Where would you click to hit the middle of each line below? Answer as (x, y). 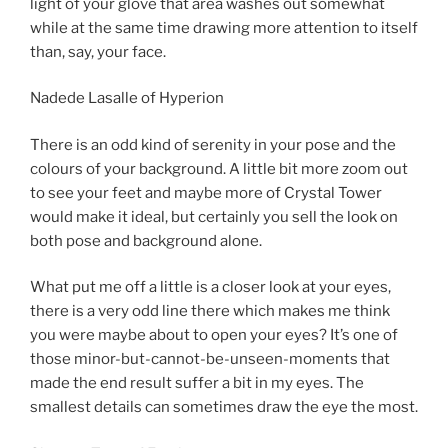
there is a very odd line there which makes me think (210, 311)
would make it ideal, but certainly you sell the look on (214, 216)
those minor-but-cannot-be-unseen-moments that (210, 359)
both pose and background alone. (146, 240)
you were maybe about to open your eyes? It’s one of (214, 335)
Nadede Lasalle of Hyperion (127, 98)
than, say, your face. (98, 51)
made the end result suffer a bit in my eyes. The (197, 383)
